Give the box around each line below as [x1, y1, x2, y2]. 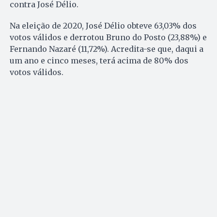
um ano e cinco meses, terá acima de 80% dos [10, 55, 188, 65]
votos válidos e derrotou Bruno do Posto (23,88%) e [10, 32, 207, 42]
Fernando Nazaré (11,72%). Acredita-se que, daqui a [10, 44, 203, 54]
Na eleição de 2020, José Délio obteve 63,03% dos [10, 20, 197, 31]
